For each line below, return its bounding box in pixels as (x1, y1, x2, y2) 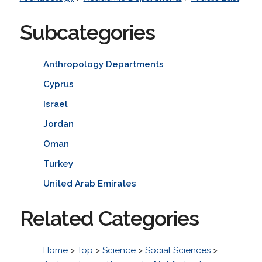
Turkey (43, 158, 73, 169)
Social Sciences (144, 244, 211, 256)
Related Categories (19, 205, 199, 230)
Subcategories (19, 19, 155, 44)
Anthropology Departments (43, 58, 164, 70)
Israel (43, 98, 68, 109)
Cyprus (43, 78, 74, 89)
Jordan (43, 118, 74, 129)
